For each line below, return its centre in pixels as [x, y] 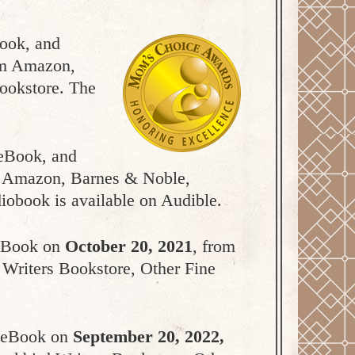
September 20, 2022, [149, 336]
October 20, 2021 [129, 246]
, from [214, 246]
